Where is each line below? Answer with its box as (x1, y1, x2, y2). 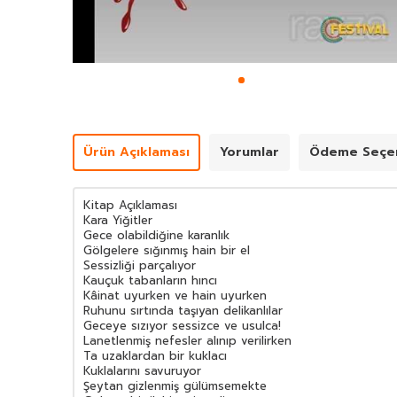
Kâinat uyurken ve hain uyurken (83, 287, 267, 305)
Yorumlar (220, 143, 279, 162)
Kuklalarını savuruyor (83, 362, 201, 380)
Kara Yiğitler (83, 212, 152, 230)
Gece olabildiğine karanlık (83, 227, 230, 245)
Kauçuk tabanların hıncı (83, 272, 217, 290)
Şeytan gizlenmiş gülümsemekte (83, 378, 267, 395)
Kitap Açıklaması (83, 197, 177, 214)
